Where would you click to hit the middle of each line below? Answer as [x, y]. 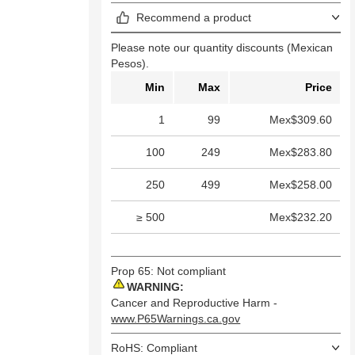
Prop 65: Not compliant [169, 271]
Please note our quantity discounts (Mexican [222, 48]
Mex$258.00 [301, 185]
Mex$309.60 [301, 120]
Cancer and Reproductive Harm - [195, 303]
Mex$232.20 [301, 218]
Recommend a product [193, 18]
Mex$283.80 [301, 153]
